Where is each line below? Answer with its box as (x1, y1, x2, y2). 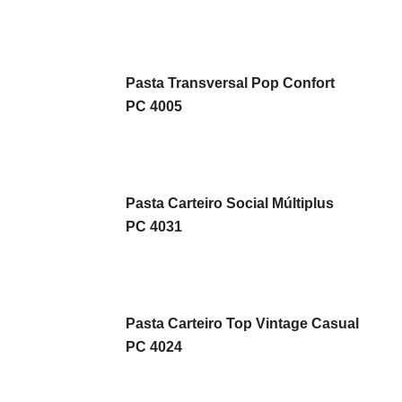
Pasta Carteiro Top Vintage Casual (126, 316, 359, 331)
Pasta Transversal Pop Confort (126, 75, 335, 91)
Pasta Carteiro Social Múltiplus (126, 196, 334, 211)
